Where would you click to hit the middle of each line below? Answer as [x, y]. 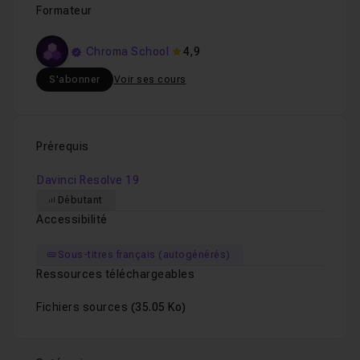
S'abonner [75, 80]
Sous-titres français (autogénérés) [144, 255]
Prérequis [63, 146]
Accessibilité [72, 219]
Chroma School [127, 51]
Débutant [80, 200]
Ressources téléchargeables [115, 274]
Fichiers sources [84, 307]
